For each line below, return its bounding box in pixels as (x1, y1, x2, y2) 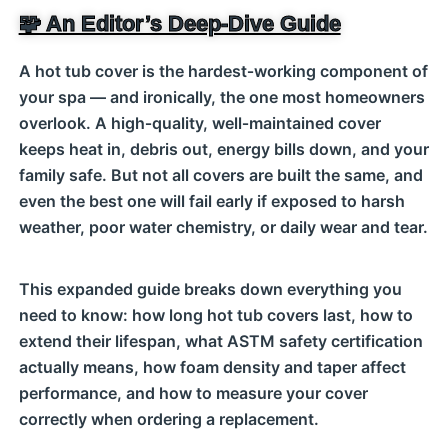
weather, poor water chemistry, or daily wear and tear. (18, 217, 428, 237)
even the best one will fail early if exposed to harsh (18, 191, 405, 211)
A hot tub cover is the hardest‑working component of (18, 61, 428, 81)
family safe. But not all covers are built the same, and (18, 165, 423, 185)
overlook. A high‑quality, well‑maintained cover (18, 113, 381, 133)
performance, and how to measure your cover (18, 383, 368, 403)
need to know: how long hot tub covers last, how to (18, 305, 413, 325)
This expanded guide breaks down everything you (18, 279, 402, 299)
